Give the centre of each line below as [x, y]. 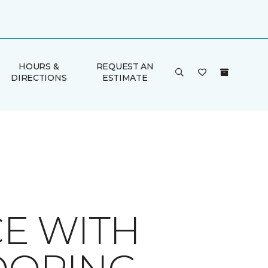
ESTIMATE [125, 78]
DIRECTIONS [39, 78]
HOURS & [39, 66]
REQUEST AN [125, 66]
